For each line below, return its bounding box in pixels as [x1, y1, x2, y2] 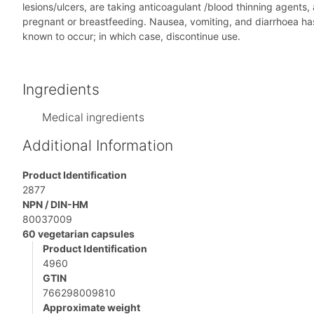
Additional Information [22, 137, 173, 155]
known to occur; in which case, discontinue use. [22, 30, 240, 43]
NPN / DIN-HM [22, 198, 88, 211]
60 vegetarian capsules [22, 228, 135, 240]
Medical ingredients [42, 111, 144, 125]
